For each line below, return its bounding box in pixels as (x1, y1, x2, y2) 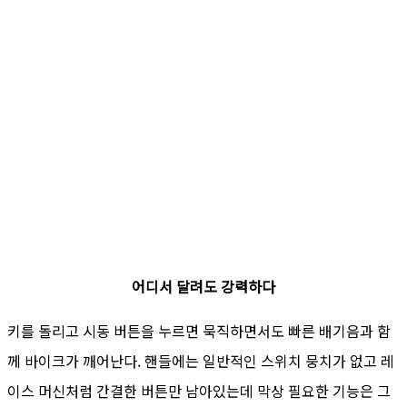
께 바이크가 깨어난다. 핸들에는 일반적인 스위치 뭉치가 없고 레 (7, 350, 394, 372)
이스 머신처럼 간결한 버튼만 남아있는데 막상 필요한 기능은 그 (7, 380, 391, 402)
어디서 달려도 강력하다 (132, 275, 275, 298)
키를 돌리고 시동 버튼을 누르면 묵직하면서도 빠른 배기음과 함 (7, 320, 391, 342)
